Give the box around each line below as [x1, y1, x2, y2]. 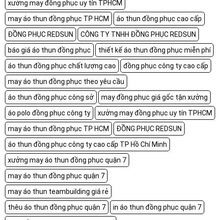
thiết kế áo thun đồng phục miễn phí [98, 46, 211, 54]
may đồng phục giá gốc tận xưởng [101, 93, 208, 101]
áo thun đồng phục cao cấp [116, 14, 202, 23]
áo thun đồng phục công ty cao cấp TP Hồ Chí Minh [8, 140, 167, 148]
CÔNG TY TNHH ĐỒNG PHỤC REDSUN [81, 30, 196, 38]
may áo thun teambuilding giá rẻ [8, 187, 109, 195]
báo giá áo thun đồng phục [8, 46, 91, 54]
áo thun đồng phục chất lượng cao [8, 61, 116, 70]
